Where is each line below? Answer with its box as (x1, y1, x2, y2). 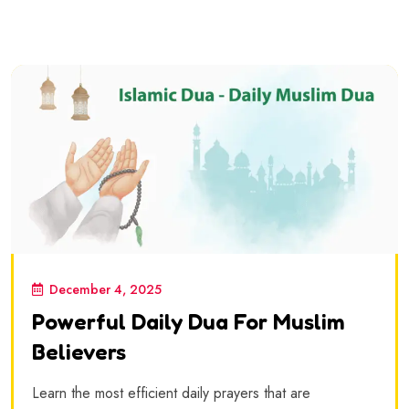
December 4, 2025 (49, 279, 162, 299)
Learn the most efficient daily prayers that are (32, 382, 310, 404)
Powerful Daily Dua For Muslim (32, 308, 345, 335)
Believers (32, 338, 126, 365)
